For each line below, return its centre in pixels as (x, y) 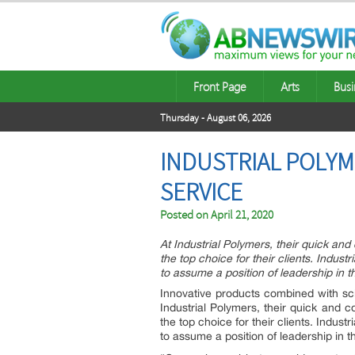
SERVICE (201, 193)
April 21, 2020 (242, 215)
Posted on (185, 215)
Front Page (220, 86)
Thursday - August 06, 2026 (216, 118)
